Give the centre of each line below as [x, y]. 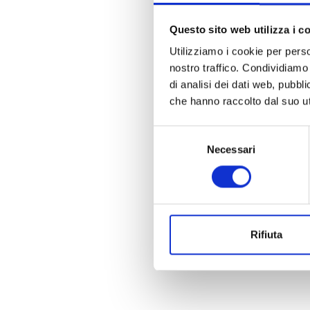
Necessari [231, 149]
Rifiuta [266, 235]
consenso [175, 166]
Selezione [175, 133]
